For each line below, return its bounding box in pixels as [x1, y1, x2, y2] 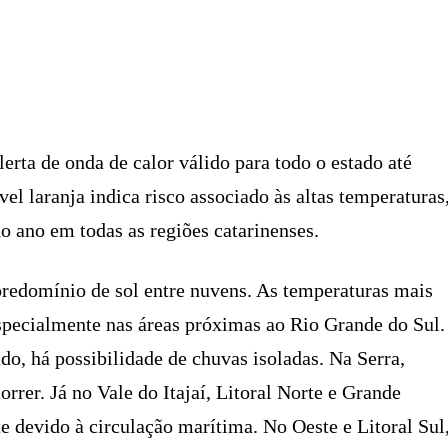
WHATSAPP [230, 82, 294, 94]
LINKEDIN [372, 82, 426, 94]
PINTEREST [90, 82, 152, 94]
